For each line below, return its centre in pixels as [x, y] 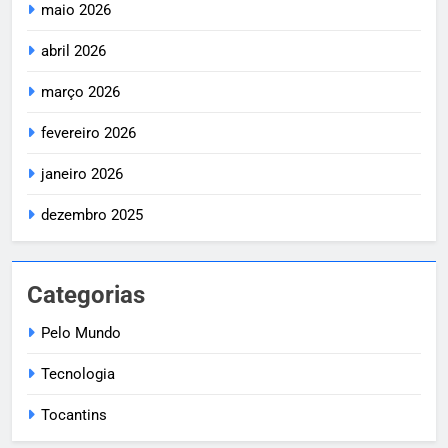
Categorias [86, 295]
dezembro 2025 [92, 215]
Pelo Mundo [81, 333]
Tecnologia [78, 374]
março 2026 [80, 92]
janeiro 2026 [82, 174]
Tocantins [74, 415]
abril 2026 [73, 51]
